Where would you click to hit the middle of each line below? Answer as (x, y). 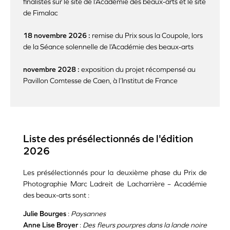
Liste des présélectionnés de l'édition (108, 139)
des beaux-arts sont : (56, 195)
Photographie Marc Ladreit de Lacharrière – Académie (115, 184)
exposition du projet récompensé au (138, 70)
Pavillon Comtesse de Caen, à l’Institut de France (100, 81)
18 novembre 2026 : (57, 36)
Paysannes (88, 214)
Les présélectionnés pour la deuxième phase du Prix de (115, 173)
